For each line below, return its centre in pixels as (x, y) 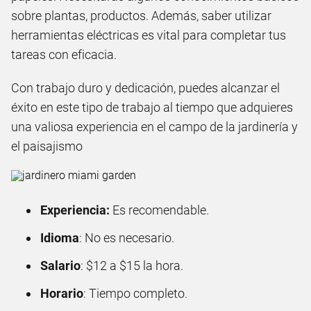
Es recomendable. (159, 210)
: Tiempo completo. (135, 293)
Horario (62, 293)
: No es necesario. (127, 237)
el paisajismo (47, 146)
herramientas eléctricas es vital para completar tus (149, 35)
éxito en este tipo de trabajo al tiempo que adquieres (152, 107)
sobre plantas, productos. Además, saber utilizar (141, 15)
